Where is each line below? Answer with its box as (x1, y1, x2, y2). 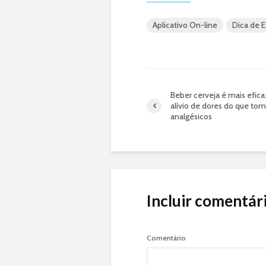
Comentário (147, 233, 186, 243)
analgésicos (170, 111, 212, 122)
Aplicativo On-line (153, 20, 217, 31)
